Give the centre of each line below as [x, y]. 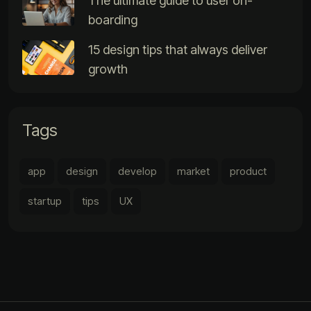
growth [108, 69]
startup [45, 201]
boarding [113, 19]
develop [137, 171]
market [193, 171]
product [248, 171]
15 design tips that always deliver [178, 49]
